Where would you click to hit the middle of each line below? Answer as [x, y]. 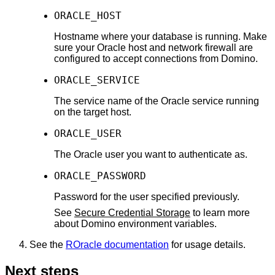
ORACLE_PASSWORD [100, 176]
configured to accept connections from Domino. [156, 58]
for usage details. [207, 244]
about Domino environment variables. [135, 223]
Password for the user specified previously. [147, 196]
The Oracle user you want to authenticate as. [151, 154]
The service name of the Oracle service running [157, 101]
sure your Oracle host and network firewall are [153, 47]
